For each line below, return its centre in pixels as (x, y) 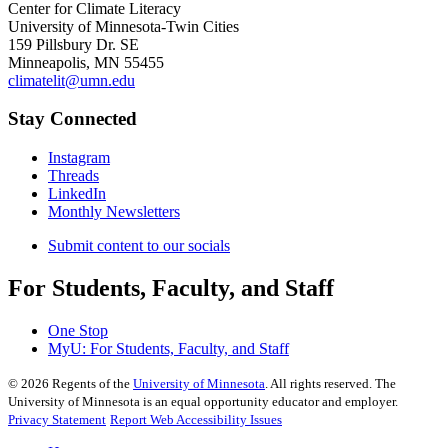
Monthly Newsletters (114, 211)
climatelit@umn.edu (71, 80)
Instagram (79, 157)
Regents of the (91, 383)
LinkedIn (77, 193)
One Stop (78, 330)
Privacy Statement (57, 419)
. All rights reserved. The (330, 383)
